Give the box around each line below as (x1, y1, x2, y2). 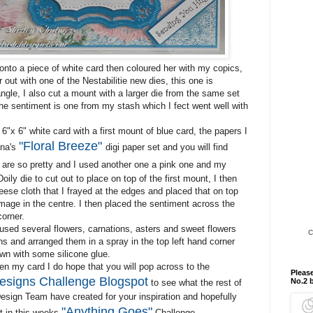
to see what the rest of (147, 277, 242, 289)
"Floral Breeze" (18, 139, 102, 154)
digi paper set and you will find (105, 142, 228, 153)
